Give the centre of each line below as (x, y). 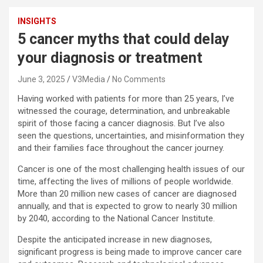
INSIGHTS (37, 21)
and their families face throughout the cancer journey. (121, 148)
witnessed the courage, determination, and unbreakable (124, 111)
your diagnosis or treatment (110, 58)
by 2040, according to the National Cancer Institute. (116, 219)
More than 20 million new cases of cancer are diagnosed (127, 194)
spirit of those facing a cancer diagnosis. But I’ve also (121, 124)
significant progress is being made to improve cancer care (130, 252)
